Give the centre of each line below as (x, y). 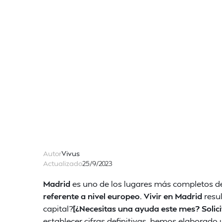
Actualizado (63, 163)
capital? (58, 208)
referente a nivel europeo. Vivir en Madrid (123, 196)
